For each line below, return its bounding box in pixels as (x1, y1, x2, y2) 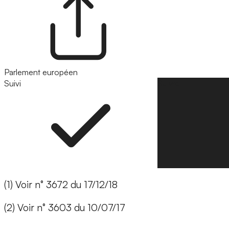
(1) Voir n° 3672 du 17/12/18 (4, 178, 118, 191)
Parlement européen (4, 67, 78, 78)
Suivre (157, 78, 180, 89)
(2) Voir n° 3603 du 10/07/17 (4, 201, 125, 214)
